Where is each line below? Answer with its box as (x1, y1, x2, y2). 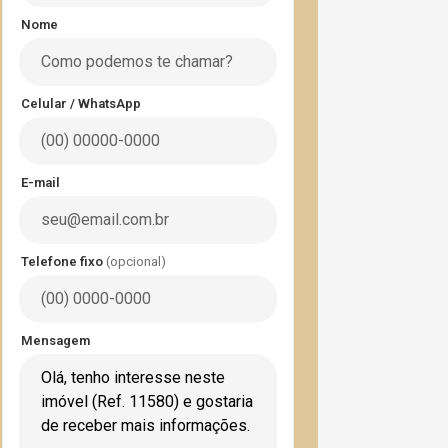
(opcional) (106, 254, 166, 269)
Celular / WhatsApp (21, 96, 141, 111)
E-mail (21, 175, 60, 190)
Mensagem (21, 333, 90, 348)
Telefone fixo (21, 254, 106, 269)
